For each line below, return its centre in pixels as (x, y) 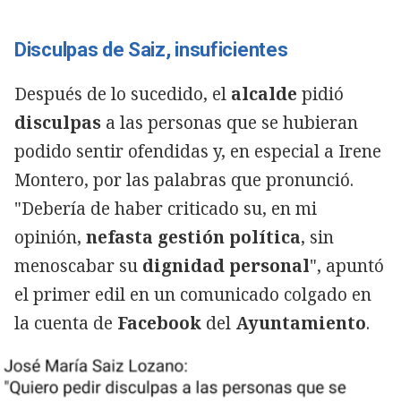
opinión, (50, 237)
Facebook (159, 323)
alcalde (264, 94)
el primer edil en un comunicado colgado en (193, 294)
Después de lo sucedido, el (123, 94)
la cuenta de (66, 323)
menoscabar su (78, 265)
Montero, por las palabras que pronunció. (184, 179)
